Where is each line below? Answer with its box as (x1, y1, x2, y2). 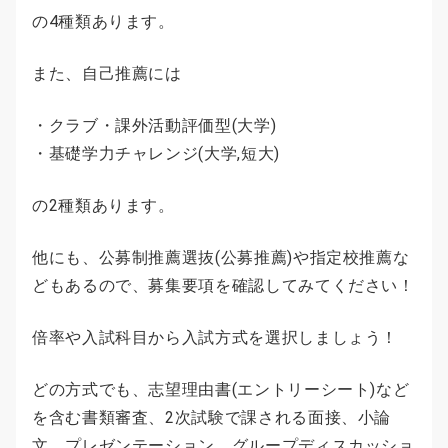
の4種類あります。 (32, 11, 175, 31)
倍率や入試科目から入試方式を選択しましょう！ (32, 327, 399, 347)
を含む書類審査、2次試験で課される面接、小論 (32, 407, 392, 427)
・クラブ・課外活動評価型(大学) (32, 115, 277, 135)
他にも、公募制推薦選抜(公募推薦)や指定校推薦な (32, 247, 410, 267)
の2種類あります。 (32, 195, 175, 215)
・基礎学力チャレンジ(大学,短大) (32, 143, 280, 163)
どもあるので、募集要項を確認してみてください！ (32, 275, 415, 295)
